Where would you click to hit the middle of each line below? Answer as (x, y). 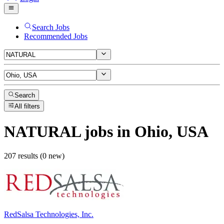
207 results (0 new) (34, 156)
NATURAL (42, 131)
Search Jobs (51, 27)
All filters (27, 106)
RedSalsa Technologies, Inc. (49, 214)
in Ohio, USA (161, 131)
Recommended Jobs (56, 36)
